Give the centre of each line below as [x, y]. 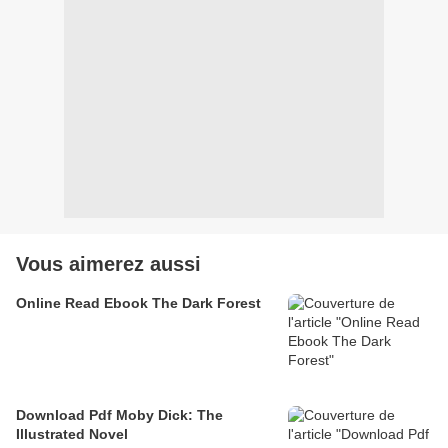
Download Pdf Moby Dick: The [119, 415]
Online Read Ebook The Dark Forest [138, 303]
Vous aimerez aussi [108, 264]
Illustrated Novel [72, 434]
